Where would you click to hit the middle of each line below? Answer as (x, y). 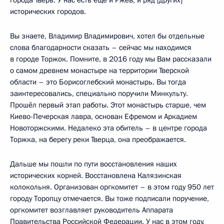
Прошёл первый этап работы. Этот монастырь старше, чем (108, 105)
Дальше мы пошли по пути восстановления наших (93, 164)
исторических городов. (48, 11)
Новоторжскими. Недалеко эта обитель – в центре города (108, 128)
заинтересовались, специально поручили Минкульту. (99, 93)
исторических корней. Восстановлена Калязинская (96, 175)
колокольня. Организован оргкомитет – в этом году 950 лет (112, 187)
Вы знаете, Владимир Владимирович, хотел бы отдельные (107, 36)
